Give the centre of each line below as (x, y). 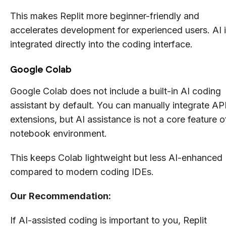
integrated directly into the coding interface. (101, 44)
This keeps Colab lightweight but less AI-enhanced (116, 157)
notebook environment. (59, 133)
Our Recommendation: (61, 196)
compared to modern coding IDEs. (82, 172)
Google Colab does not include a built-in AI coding (116, 91)
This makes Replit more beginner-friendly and (105, 16)
